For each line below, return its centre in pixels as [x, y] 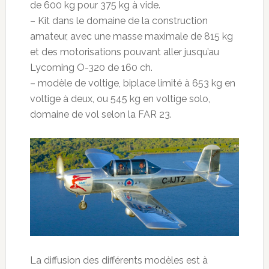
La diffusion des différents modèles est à [119, 261]
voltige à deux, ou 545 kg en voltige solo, [120, 99]
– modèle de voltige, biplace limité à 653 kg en [132, 83]
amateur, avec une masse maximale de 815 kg [131, 37]
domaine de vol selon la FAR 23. [101, 115]
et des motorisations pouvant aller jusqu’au [124, 52]
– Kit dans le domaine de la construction [119, 21]
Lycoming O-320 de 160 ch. [91, 68]
